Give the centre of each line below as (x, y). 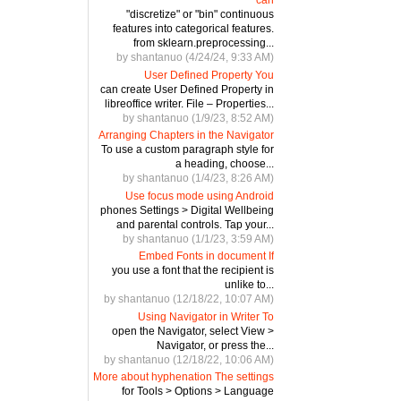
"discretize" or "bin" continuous (200, 14)
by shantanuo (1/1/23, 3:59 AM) (198, 239)
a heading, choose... (224, 164)
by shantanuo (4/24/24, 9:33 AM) (195, 57)
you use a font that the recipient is (192, 271)
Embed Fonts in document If (206, 256)
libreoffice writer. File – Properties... (189, 103)
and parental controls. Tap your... (195, 224)
